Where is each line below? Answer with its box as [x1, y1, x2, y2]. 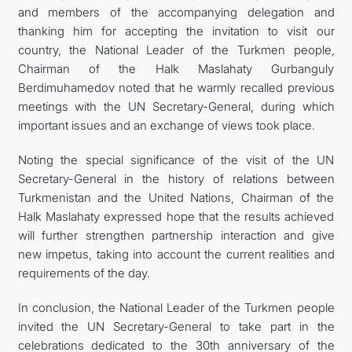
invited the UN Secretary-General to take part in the [17, 318, 335, 334]
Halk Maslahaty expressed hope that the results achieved [17, 208, 335, 224]
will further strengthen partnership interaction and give [17, 227, 335, 243]
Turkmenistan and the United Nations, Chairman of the [17, 189, 335, 205]
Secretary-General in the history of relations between [17, 170, 335, 186]
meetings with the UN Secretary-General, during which [17, 98, 335, 114]
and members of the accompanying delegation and [17, 4, 335, 20]
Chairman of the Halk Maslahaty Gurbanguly [17, 60, 335, 76]
